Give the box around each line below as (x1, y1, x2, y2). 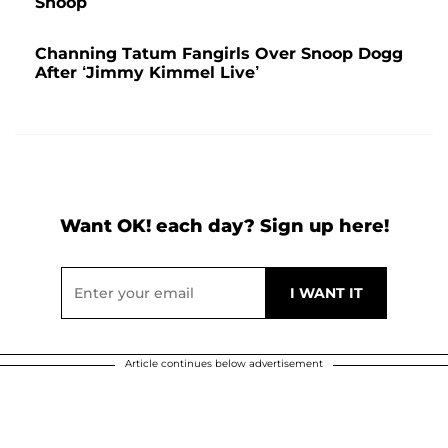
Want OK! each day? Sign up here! (59, 215, 389, 237)
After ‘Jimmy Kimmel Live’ (35, 63, 259, 82)
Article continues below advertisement (125, 357, 323, 370)
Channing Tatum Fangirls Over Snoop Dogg (35, 44, 403, 63)
